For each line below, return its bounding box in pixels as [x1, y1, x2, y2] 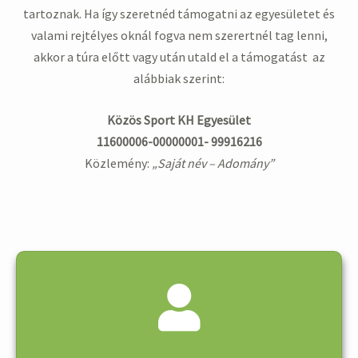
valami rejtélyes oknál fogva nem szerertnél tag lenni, [30, 26, 328, 43]
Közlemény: [84, 155, 149, 172]
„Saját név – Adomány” [149, 155, 274, 172]
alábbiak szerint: [133, 70, 225, 86]
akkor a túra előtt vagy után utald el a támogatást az [33, 48, 325, 65]
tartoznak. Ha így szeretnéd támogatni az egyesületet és [23, 5, 335, 22]
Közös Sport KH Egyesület [107, 112, 251, 129]
